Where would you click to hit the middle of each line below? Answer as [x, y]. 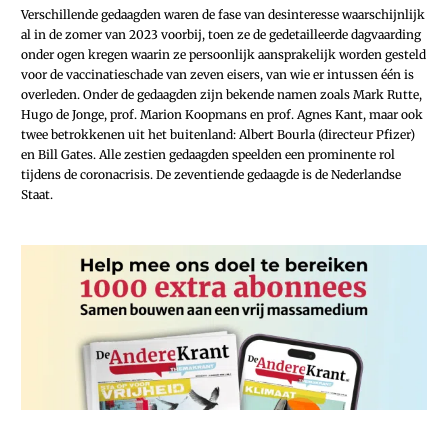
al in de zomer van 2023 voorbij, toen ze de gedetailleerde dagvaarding [221, 35]
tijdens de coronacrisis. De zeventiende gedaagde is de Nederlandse [211, 175]
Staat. [37, 195]
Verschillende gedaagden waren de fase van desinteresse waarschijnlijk [223, 15]
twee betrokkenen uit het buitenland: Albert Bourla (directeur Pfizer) [218, 135]
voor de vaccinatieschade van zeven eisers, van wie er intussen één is [217, 75]
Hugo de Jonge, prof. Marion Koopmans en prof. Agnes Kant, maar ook [222, 115]
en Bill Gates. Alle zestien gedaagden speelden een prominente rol [208, 155]
